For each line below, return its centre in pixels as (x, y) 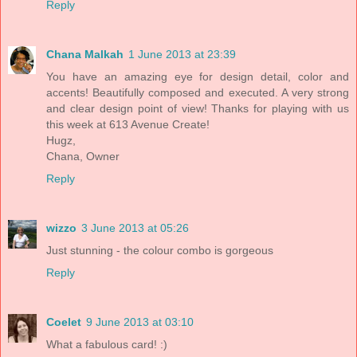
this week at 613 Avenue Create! (128, 124)
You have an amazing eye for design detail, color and (198, 76)
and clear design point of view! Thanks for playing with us (198, 108)
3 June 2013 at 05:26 (135, 228)
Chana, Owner (83, 156)
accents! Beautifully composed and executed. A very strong (198, 92)
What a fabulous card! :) (107, 344)
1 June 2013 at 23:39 (182, 54)
